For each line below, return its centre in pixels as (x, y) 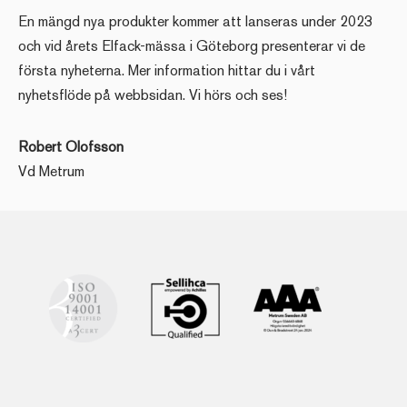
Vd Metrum (51, 171)
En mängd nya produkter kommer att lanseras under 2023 (195, 21)
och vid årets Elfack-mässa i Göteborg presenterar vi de (192, 45)
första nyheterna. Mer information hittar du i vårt (167, 70)
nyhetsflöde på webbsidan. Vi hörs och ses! (153, 94)
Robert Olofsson (71, 146)
